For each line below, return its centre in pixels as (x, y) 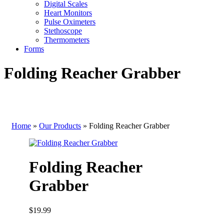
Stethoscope (63, 31)
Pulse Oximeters (70, 22)
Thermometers (67, 40)
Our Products (60, 125)
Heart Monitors (68, 13)
